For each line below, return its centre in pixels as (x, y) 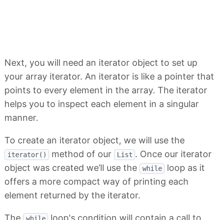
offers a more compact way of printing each (96, 182)
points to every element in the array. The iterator (106, 90)
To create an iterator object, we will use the (95, 140)
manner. (21, 118)
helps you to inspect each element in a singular (102, 104)
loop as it (185, 168)
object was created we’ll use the (72, 168)
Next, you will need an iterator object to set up (101, 63)
